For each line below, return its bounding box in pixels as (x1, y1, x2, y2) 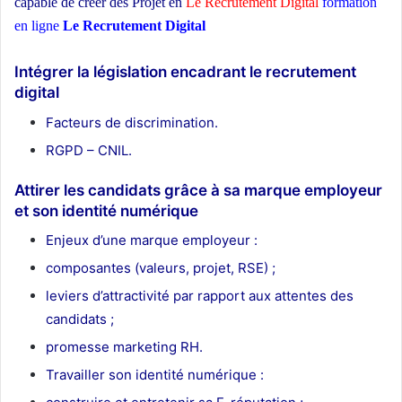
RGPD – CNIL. (46, 141, 132, 159)
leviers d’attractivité (46, 287, 170, 305)
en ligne (14, 18, 59, 34)
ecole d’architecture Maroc (209, 22, 320, 33)
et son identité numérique (14, 201, 198, 220)
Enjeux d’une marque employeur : (46, 232, 258, 249)
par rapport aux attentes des (170, 287, 354, 305)
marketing (109, 338, 177, 356)
